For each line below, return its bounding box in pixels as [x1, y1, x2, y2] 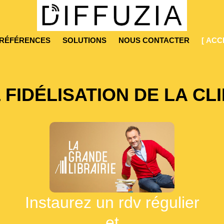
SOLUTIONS [62, 35, 106, 44]
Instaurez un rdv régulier [24, 193, 199, 211]
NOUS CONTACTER [118, 35, 189, 44]
